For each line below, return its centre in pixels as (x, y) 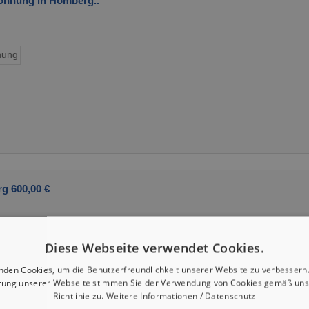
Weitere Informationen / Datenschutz (181, 296)
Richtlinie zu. (80, 296)
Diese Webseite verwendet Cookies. (154, 248)
